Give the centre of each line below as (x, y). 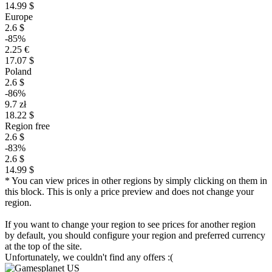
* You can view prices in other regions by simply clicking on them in (136, 181)
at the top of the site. (43, 246)
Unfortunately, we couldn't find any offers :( (89, 257)
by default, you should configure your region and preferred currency (135, 235)
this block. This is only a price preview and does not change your (129, 192)
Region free (27, 126)
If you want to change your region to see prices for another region (130, 224)
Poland (18, 71)
